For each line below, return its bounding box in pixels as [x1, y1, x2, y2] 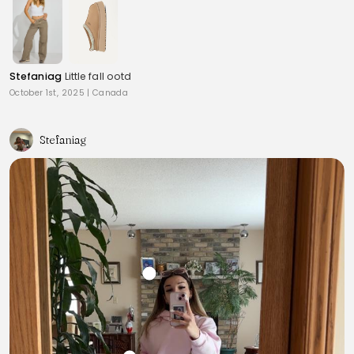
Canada [92, 86, 129, 99]
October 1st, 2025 [9, 86, 85, 99]
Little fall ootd [64, 69, 132, 83]
